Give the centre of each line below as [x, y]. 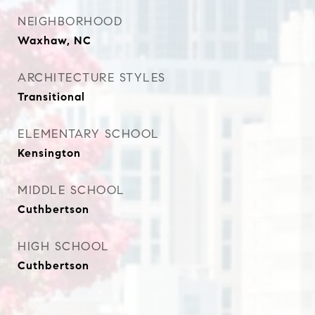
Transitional [51, 97]
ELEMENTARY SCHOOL [89, 134]
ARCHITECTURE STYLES [92, 78]
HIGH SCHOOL [64, 246]
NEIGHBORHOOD [70, 21]
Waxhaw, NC [54, 40]
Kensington [49, 153]
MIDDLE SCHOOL [71, 190]
